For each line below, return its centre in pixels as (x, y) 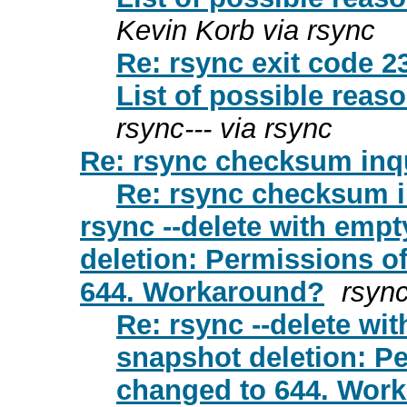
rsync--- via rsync (224, 128)
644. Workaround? (202, 292)
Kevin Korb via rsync (246, 30)
